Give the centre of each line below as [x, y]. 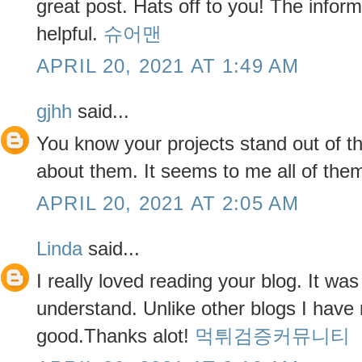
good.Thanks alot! [116, 335]
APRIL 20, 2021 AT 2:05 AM [168, 203]
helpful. [70, 33]
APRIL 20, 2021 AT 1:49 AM [168, 65]
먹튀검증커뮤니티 [272, 335]
